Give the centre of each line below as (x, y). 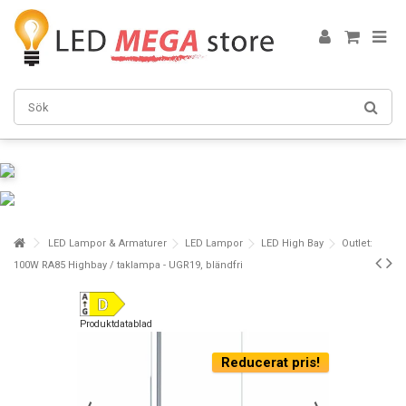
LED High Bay (292, 243)
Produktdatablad (116, 324)
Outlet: (357, 243)
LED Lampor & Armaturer (107, 243)
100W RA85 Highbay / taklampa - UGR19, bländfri (128, 265)
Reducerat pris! (271, 362)
